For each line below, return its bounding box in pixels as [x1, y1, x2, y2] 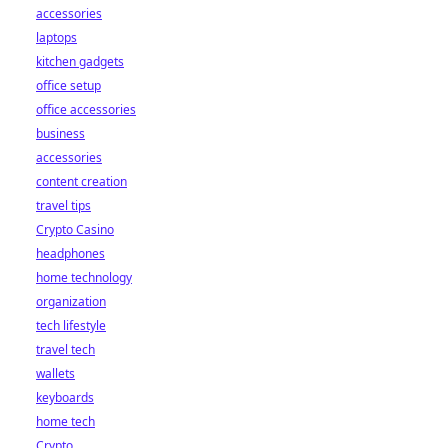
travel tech [36, 341, 95, 358]
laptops [36, 29, 77, 46]
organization [36, 293, 106, 310]
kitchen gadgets [36, 53, 124, 70]
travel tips [36, 197, 91, 214]
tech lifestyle [36, 317, 106, 334]
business [36, 125, 85, 142]
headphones [36, 245, 105, 262]
